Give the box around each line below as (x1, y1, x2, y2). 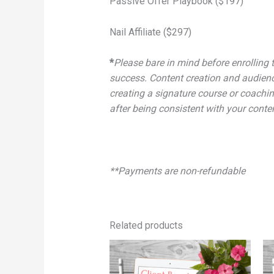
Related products (109, 219, 183, 231)
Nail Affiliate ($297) (109, 26, 191, 38)
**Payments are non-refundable (109, 165, 245, 177)
